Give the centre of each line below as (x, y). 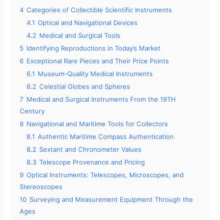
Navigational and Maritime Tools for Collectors (97, 124)
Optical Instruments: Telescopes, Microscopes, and (105, 175)
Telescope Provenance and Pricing (92, 162)
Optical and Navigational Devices (88, 23)
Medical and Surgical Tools (80, 36)
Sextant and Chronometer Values (91, 150)
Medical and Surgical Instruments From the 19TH (101, 99)
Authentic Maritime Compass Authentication (106, 137)
